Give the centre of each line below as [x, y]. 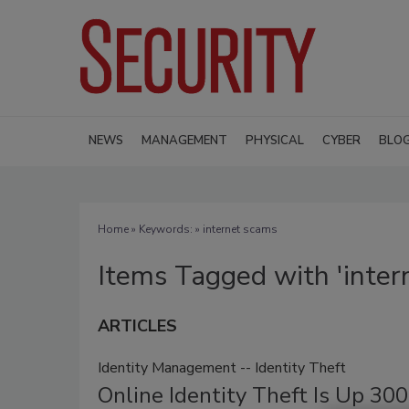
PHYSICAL [275, 140]
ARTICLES [137, 325]
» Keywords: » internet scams [203, 229]
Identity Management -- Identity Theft [222, 367]
